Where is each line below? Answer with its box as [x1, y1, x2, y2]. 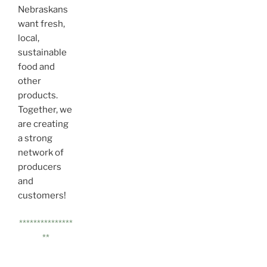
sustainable [18, 47, 67, 58]
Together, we [18, 104, 72, 116]
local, [18, 33, 39, 44]
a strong [18, 133, 52, 144]
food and [18, 61, 55, 73]
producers [18, 162, 61, 173]
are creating [18, 119, 69, 130]
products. [18, 90, 58, 101]
